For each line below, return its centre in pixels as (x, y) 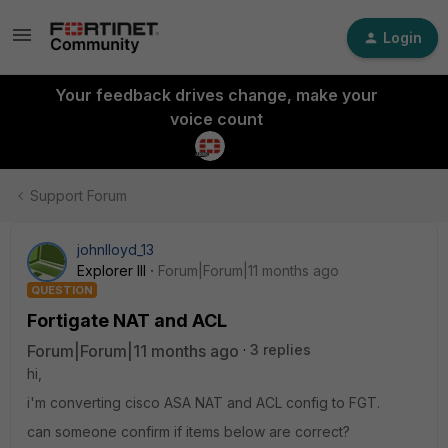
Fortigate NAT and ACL (127, 320)
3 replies (280, 349)
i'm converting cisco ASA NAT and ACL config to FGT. (203, 402)
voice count (216, 119)
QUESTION (62, 290)
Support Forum (78, 195)
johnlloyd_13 (115, 249)
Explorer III (111, 270)
